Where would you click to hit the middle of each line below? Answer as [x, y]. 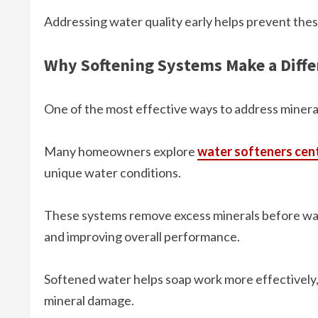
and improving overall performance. [142, 237]
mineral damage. [89, 301]
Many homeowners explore [121, 152]
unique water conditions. [113, 173]
